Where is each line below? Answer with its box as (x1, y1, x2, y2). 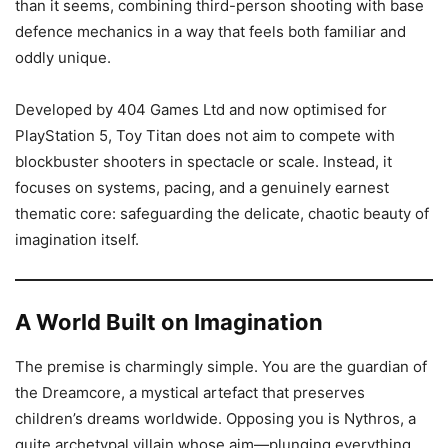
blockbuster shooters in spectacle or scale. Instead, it (15, 152, 392, 171)
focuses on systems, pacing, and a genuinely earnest (15, 178, 389, 197)
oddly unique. (15, 48, 111, 67)
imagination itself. (15, 230, 139, 249)
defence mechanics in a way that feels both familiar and (15, 22, 406, 41)
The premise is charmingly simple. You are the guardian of (15, 357, 427, 376)
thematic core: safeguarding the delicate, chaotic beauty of (15, 204, 429, 223)
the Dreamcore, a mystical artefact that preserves (15, 383, 365, 402)
